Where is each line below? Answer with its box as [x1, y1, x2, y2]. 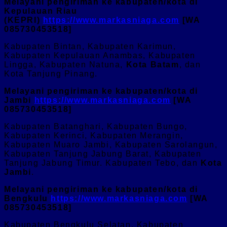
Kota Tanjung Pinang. [4, 69, 98, 78]
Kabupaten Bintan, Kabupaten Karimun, [4, 42, 176, 51]
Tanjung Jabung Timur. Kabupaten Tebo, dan [4, 158, 198, 167]
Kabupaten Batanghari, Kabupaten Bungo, [4, 122, 187, 131]
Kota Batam [126, 60, 179, 69]
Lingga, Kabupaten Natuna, [4, 60, 126, 69]
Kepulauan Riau [4, 6, 78, 15]
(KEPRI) [4, 15, 43, 24]
